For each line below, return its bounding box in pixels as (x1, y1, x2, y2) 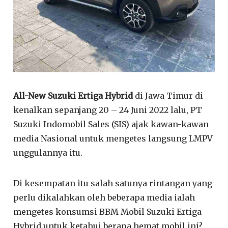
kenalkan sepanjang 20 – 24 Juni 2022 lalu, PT (13, 104, 203, 115)
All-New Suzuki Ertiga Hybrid (13, 90, 133, 101)
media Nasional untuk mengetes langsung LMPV (13, 133, 213, 144)
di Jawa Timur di (133, 90, 204, 101)
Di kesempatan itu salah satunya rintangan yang (13, 178, 213, 188)
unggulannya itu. (13, 147, 83, 158)
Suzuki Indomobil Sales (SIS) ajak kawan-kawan (13, 119, 209, 129)
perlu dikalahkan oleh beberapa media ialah (13, 192, 195, 203)
